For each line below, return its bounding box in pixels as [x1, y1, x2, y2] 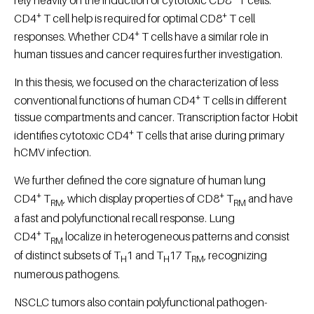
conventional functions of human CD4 [14, 93, 196, 107]
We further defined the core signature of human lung [14, 173, 266, 188]
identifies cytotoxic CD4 [14, 128, 129, 143]
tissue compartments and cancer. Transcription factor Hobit [14, 109, 298, 124]
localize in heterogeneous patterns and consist [63, 229, 289, 244]
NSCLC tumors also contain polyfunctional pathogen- [14, 295, 267, 310]
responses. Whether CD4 [14, 29, 135, 44]
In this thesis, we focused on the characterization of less [14, 74, 278, 89]
